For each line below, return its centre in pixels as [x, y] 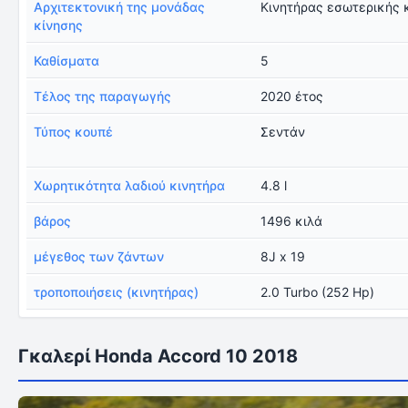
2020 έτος [292, 96]
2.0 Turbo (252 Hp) [318, 292]
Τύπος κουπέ [73, 132]
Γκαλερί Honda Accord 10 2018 [158, 356]
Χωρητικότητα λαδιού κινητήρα [129, 185]
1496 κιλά [292, 221]
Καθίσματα [66, 61]
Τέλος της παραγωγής [102, 96]
